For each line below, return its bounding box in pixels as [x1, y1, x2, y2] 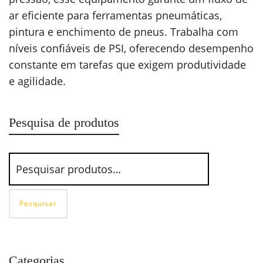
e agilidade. [9, 74, 66, 89]
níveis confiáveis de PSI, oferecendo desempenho [9, 41, 254, 56]
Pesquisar [19, 198, 57, 209]
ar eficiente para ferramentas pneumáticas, [9, 8, 222, 23]
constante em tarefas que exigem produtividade [9, 58, 246, 72]
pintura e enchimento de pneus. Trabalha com [9, 25, 238, 39]
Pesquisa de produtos [9, 115, 119, 130]
